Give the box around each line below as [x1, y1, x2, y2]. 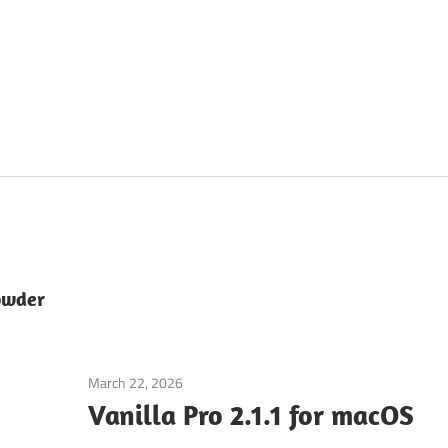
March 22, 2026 [88, 372, 183, 394]
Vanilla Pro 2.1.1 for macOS [88, 397, 414, 433]
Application [183, 372, 247, 394]
